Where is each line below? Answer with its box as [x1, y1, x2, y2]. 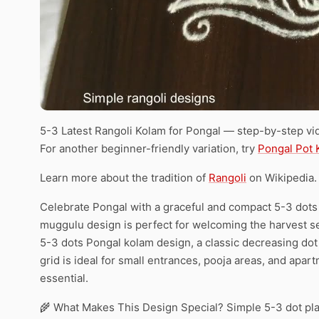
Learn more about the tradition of [40, 170, 209, 184]
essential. [40, 271, 88, 285]
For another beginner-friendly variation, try [40, 141, 258, 155]
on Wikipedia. [246, 170, 317, 184]
